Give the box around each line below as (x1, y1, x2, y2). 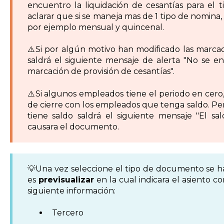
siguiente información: (27, 185, 115, 195)
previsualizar (38, 174, 94, 184)
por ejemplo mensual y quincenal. (27, 22, 164, 32)
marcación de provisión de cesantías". (27, 66, 174, 76)
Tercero (51, 208, 83, 218)
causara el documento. (27, 121, 119, 131)
